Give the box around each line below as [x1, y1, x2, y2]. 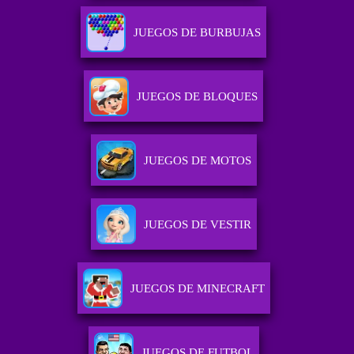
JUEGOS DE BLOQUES [137, 90, 258, 104]
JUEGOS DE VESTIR [143, 218, 251, 232]
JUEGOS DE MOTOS [143, 154, 251, 168]
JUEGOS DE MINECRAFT [130, 282, 265, 296]
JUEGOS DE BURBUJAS [134, 26, 262, 40]
